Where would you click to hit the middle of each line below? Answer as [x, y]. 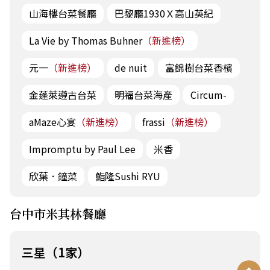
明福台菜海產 [143, 94]
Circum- [209, 94]
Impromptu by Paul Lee [82, 149]
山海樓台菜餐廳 [63, 13]
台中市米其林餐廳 [58, 213]
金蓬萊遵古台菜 [63, 94]
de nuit [131, 67]
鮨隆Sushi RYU [128, 176]
